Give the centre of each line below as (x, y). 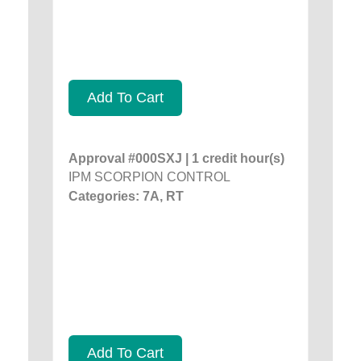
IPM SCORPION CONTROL (149, 176)
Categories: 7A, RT (126, 196)
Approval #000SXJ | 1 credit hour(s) (176, 158)
